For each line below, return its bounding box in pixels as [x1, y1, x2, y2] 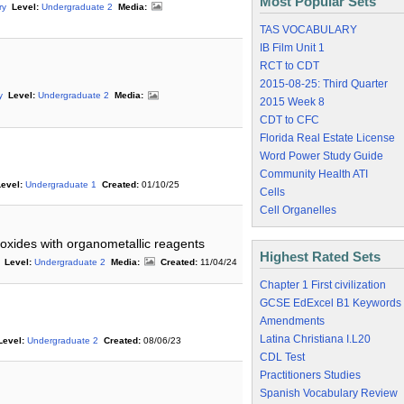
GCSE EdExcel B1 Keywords [260, 297, 401, 309]
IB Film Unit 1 [260, 41, 325, 54]
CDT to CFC [260, 114, 319, 126]
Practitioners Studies [260, 369, 361, 381]
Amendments [260, 315, 325, 327]
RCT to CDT [260, 60, 319, 72]
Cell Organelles [260, 204, 336, 216]
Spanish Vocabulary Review [260, 387, 398, 399]
